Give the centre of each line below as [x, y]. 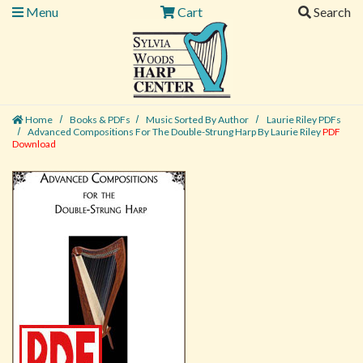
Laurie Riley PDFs [303, 120]
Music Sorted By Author [198, 120]
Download [34, 144]
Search [331, 12]
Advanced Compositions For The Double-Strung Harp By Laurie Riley [175, 132]
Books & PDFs [100, 120]
